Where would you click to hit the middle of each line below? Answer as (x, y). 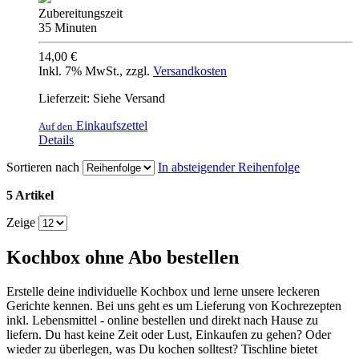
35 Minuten (68, 27)
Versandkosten (190, 71)
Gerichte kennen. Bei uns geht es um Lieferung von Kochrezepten (174, 305)
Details (56, 139)
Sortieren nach (43, 167)
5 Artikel (30, 195)
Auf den (56, 126)
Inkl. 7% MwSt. (79, 71)
